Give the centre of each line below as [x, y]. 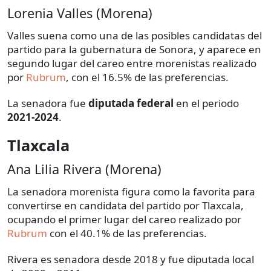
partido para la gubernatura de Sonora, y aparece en [134, 50]
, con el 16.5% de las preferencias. [147, 77]
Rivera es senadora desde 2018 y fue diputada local [131, 260]
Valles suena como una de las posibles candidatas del [135, 36]
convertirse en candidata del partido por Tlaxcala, [126, 206]
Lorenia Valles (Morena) [80, 13]
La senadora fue [48, 103]
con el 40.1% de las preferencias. [127, 233]
